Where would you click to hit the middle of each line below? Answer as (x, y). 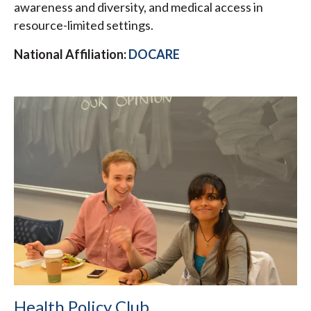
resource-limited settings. (84, 25)
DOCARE (154, 54)
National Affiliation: (70, 54)
